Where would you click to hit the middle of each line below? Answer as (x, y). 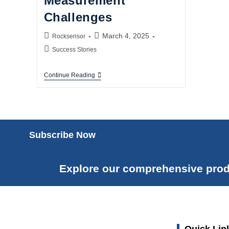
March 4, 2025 (125, 36)
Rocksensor (68, 36)
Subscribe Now (62, 135)
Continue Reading (69, 75)
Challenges (78, 17)
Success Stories (74, 50)
